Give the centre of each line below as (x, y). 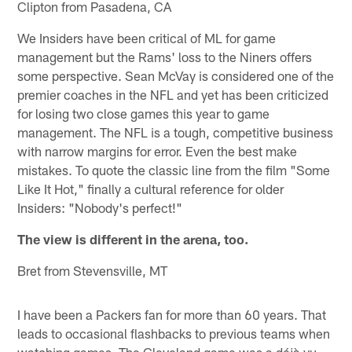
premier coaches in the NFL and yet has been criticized (173, 94)
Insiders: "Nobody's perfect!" (100, 207)
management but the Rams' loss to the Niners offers (165, 56)
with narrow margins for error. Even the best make (158, 150)
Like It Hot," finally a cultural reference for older (151, 188)
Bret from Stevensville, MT (93, 270)
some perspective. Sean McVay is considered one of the (176, 75)
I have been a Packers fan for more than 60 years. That (172, 314)
